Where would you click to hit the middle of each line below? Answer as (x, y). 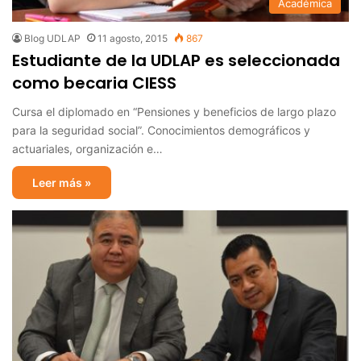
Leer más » (62, 182)
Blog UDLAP (52, 38)
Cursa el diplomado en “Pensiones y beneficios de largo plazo (174, 111)
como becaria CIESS (94, 83)
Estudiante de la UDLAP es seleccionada (176, 60)
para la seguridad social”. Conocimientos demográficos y (161, 130)
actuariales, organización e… (87, 148)
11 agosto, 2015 (133, 38)
